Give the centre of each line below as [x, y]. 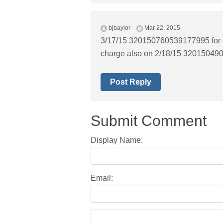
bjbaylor [119, 28]
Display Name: [117, 140]
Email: [102, 178]
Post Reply [131, 82]
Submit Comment [149, 121]
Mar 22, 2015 [162, 28]
